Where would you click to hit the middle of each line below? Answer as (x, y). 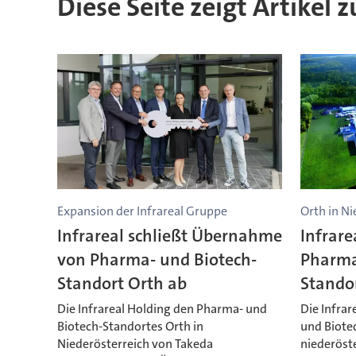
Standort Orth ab (122, 283)
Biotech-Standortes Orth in (130, 326)
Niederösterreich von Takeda (135, 343)
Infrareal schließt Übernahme (169, 235)
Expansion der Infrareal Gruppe (142, 211)
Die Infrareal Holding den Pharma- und (162, 308)
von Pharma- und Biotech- (157, 259)
